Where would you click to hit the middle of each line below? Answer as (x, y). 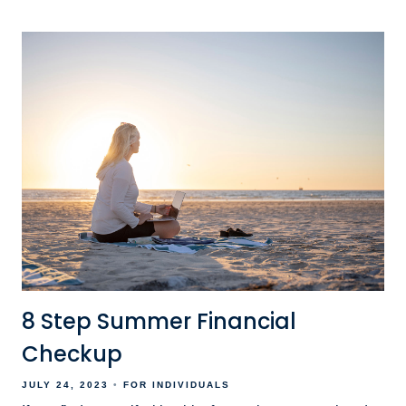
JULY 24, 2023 (65, 384)
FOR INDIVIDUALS (177, 384)
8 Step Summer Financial (159, 321)
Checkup (72, 353)
